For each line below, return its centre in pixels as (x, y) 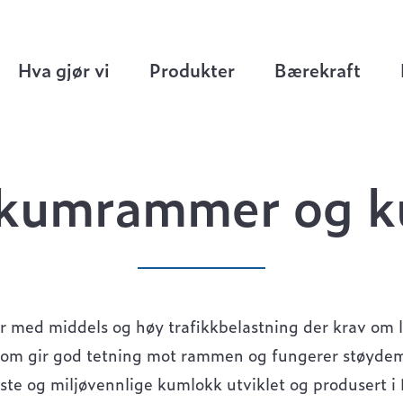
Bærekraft (318, 69)
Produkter (192, 69)
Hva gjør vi (64, 69)
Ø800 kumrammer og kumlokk (250, 37)
